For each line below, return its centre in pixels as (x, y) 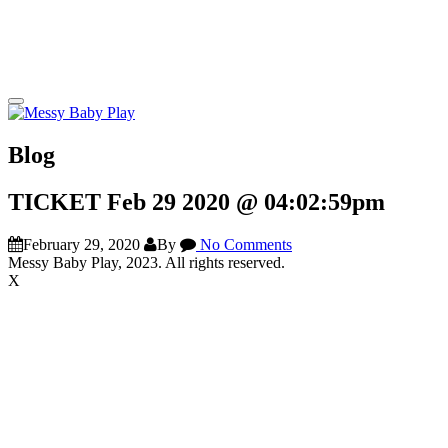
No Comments (244, 244)
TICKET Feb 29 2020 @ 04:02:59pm (196, 201)
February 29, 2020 (81, 244)
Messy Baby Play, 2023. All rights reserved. (146, 262)
